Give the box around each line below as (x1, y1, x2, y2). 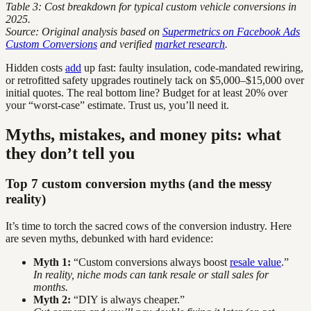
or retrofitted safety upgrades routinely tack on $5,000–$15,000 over (6, 74, 304, 86)
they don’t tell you (6, 144, 135, 162)
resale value (230, 256, 281, 269)
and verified (97, 37, 155, 50)
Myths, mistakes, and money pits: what (6, 125, 281, 144)
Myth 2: (33, 294, 71, 306)
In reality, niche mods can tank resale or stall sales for (33, 269, 269, 281)
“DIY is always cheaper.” (71, 294, 185, 306)
